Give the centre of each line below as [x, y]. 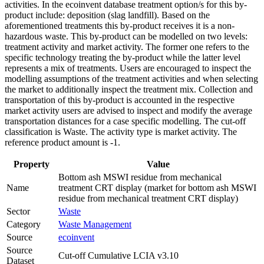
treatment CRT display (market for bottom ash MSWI [157, 188]
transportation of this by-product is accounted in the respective [120, 100]
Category [24, 225]
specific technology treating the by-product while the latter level [123, 58]
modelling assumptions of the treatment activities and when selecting [131, 79]
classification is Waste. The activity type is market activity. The [121, 132]
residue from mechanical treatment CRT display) [148, 199]
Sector [18, 212]
